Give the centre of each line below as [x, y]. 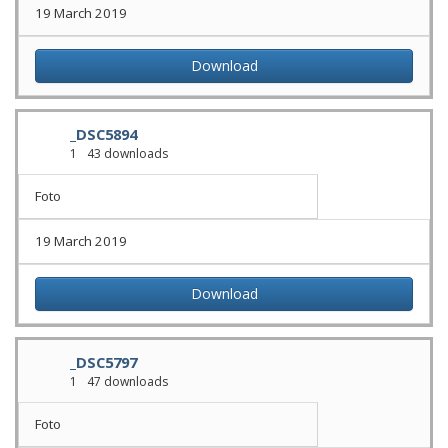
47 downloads [126, 381]
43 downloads [126, 153]
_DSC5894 [103, 134]
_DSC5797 [103, 362]
